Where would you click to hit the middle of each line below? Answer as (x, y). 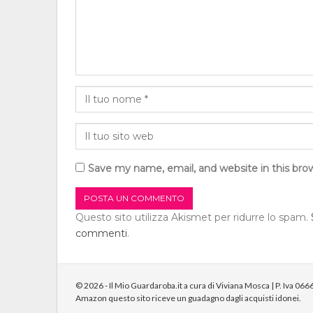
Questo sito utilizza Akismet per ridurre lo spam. (193, 218)
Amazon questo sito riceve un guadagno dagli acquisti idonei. (188, 298)
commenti (101, 234)
